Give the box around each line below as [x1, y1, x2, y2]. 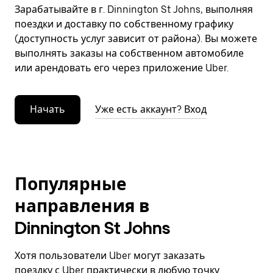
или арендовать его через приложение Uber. [15, 62, 229, 74]
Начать [30, 104, 65, 115]
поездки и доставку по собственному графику [15, 18, 233, 30]
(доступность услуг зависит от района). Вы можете [15, 33, 257, 44]
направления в [15, 196, 150, 216]
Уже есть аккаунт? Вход [95, 104, 207, 115]
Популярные [15, 174, 127, 194]
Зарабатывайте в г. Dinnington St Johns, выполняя [15, 4, 253, 15]
